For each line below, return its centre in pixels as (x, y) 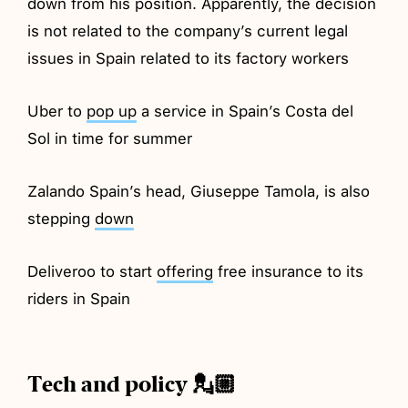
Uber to (57, 111)
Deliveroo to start (92, 271)
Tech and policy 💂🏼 (132, 384)
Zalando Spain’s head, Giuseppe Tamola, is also (199, 191)
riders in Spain (79, 298)
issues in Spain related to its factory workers (189, 58)
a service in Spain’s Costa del (245, 111)
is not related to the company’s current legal (188, 31)
